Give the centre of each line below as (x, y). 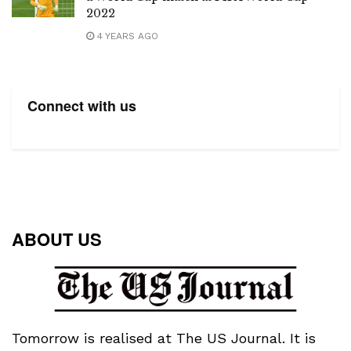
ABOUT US (57, 239)
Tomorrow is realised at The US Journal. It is (164, 338)
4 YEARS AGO (126, 36)
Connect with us (82, 106)
